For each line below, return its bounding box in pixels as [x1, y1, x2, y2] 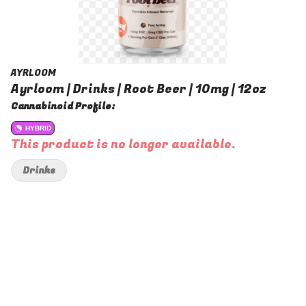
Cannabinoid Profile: [11, 99, 115, 113]
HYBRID [25, 124, 51, 132]
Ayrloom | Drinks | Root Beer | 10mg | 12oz [11, 80, 266, 98]
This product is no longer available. [11, 135, 236, 154]
